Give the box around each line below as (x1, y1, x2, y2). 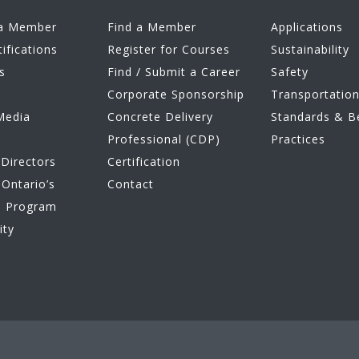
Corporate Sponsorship (107, 87, 244, 103)
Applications (271, 19, 343, 35)
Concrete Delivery (107, 109, 213, 125)
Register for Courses (107, 42, 230, 58)
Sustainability (271, 42, 349, 58)
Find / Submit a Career (107, 64, 240, 80)
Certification (107, 154, 180, 170)
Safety (271, 64, 309, 80)
